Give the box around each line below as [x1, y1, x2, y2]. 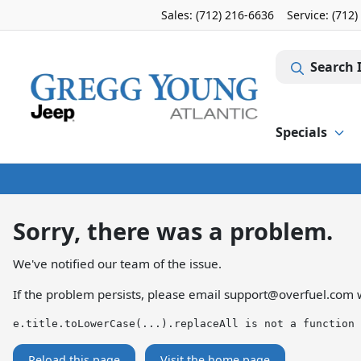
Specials [276, 123, 327, 141]
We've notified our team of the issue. [13, 255, 222, 272]
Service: [287, 7, 332, 23]
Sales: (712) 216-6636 [161, 7, 274, 23]
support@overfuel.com [224, 286, 354, 302]
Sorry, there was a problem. [13, 215, 333, 247]
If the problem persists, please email [13, 286, 224, 302]
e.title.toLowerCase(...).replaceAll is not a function [13, 317, 355, 330]
